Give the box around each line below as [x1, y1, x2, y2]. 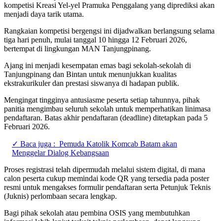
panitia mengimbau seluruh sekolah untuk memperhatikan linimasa [4, 104, 211, 113]
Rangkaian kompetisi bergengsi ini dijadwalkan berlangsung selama [4, 26, 215, 35]
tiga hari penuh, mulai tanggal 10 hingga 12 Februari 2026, [4, 35, 187, 44]
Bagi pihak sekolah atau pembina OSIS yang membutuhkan [4, 208, 190, 217]
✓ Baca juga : [12, 139, 55, 148]
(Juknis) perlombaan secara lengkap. [4, 191, 117, 200]
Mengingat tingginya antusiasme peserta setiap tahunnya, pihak [4, 95, 200, 104]
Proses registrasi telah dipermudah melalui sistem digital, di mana [4, 165, 205, 174]
